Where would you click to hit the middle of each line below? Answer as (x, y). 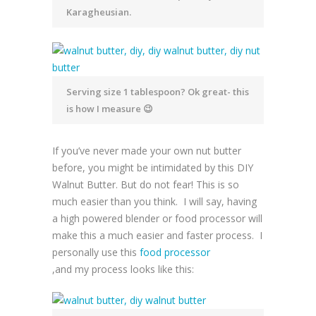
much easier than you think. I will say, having (154, 202)
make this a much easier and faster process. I (157, 236)
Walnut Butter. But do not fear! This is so (146, 185)
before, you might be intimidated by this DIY (153, 168)
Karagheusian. (99, 12)
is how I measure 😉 (110, 109)
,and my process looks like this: (123, 269)
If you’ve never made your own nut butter (147, 151)
